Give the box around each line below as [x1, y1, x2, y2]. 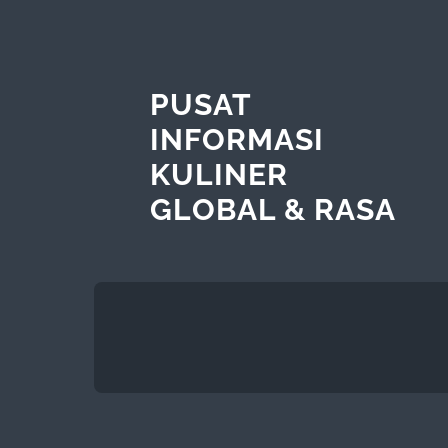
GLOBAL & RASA [149, 191, 396, 227]
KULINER [149, 156, 288, 192]
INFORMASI [149, 121, 324, 157]
